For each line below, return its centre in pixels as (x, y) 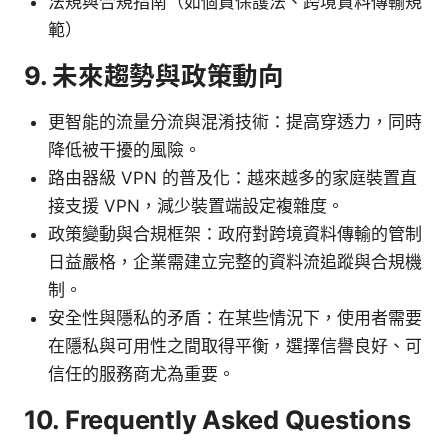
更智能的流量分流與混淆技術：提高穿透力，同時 (235, 121)
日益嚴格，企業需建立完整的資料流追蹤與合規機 (235, 261)
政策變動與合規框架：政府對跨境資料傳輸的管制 (235, 233)
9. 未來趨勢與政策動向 (154, 75)
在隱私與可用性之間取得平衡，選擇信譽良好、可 (235, 345)
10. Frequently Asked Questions (217, 419)
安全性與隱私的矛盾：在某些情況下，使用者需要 (235, 317)
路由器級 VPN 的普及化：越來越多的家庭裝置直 (232, 177)
